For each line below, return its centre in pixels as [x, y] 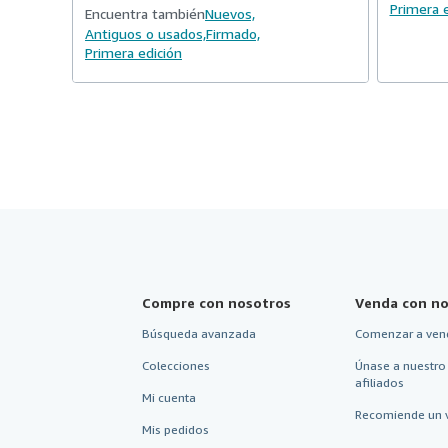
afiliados [379, 382]
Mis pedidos [175, 429]
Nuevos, [230, 13]
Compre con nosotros [216, 302]
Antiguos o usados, [145, 33]
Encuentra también [145, 13]
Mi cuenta [169, 397]
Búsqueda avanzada [199, 333]
